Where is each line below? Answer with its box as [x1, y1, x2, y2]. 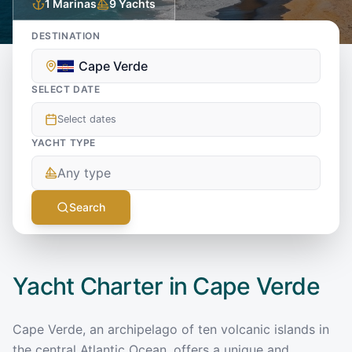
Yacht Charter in [13, 271, 193, 300]
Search [69, 200, 105, 214]
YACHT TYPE [31, 136, 96, 148]
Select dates [57, 113, 116, 125]
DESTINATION [31, 29, 101, 42]
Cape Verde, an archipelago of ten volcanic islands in [13, 321, 329, 337]
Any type [57, 164, 111, 181]
